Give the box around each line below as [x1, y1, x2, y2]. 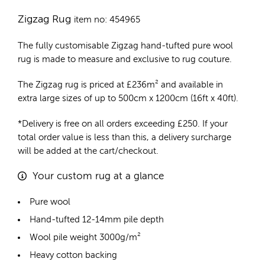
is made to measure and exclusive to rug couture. [31, 55, 232, 64]
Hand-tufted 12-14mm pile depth [30, 215, 164, 225]
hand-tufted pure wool [141, 41, 233, 51]
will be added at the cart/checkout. [18, 147, 159, 156]
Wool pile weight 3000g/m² [30, 233, 141, 243]
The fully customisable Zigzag [18, 41, 141, 51]
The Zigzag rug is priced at [18, 80, 127, 90]
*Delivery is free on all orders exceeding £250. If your [18, 119, 228, 129]
